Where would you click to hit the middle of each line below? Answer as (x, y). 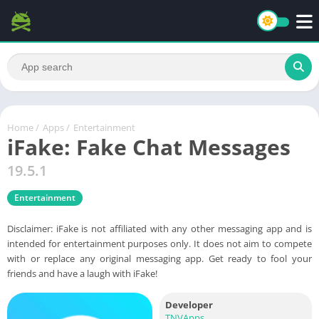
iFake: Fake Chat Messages (149, 147)
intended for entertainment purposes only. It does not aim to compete (159, 243)
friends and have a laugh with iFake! (82, 273)
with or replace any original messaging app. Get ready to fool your (159, 258)
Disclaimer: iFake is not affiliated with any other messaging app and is (159, 228)
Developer (189, 304)
